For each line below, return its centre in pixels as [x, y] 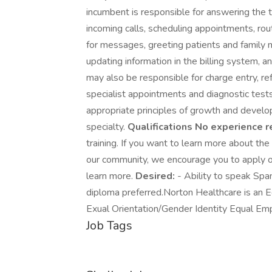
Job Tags [109, 226]
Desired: [156, 176]
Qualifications [161, 127]
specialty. [107, 127]
